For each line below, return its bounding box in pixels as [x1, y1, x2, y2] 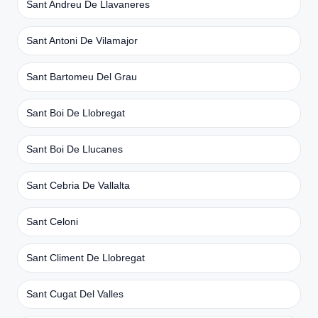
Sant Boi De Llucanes [26, 143, 123, 155]
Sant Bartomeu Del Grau [26, 70, 137, 82]
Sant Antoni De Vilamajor [26, 34, 138, 46]
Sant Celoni [26, 215, 78, 227]
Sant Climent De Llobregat [26, 251, 145, 263]
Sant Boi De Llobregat [26, 106, 125, 119]
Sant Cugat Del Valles [26, 287, 124, 300]
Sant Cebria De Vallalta [26, 179, 130, 191]
